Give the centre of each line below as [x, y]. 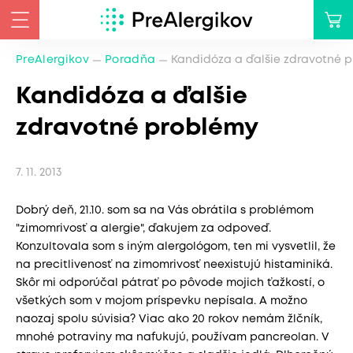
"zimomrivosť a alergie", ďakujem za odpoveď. [143, 229]
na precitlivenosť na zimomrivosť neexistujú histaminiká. [174, 265]
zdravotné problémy [137, 128]
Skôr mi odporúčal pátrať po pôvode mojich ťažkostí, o [170, 283]
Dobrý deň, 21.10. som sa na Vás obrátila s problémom [165, 210]
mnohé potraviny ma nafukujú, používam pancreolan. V [173, 337]
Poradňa [130, 60]
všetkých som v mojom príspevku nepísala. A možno [162, 301]
